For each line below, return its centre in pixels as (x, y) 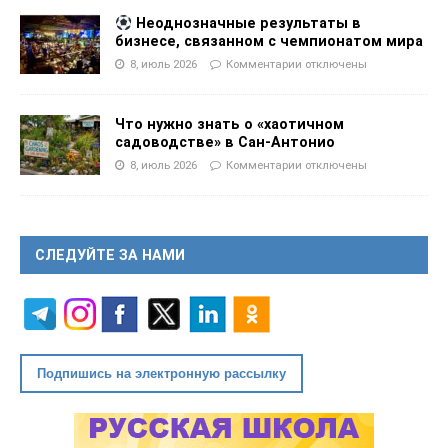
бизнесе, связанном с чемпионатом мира (269, 41)
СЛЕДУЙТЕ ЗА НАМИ (110, 255)
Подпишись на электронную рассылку (161, 374)
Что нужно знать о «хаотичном (229, 124)
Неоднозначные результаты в (246, 23)
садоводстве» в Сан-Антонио (225, 142)
